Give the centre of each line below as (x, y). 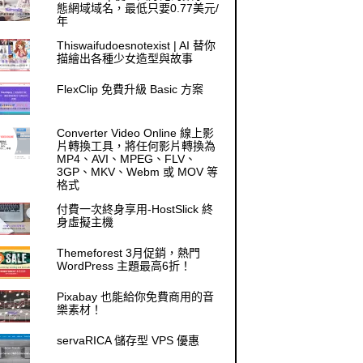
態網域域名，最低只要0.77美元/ (138, 9)
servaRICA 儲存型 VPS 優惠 (128, 341)
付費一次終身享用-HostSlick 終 (135, 209)
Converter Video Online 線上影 (136, 133)
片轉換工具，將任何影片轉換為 (137, 146)
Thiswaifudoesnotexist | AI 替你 (137, 46)
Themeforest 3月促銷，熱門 (129, 253)
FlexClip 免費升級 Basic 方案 (130, 90)
